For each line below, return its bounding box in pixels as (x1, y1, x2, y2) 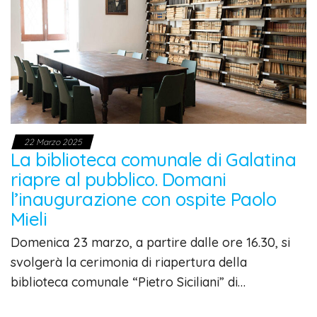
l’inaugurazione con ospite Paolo (11, 187, 277, 211)
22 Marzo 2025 (24, 136, 81, 147)
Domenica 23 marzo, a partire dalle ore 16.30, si (11, 234, 290, 250)
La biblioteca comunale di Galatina (11, 147, 296, 171)
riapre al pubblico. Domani (11, 167, 226, 191)
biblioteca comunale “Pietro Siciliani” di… (11, 273, 246, 290)
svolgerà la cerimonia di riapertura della (11, 253, 247, 270)
